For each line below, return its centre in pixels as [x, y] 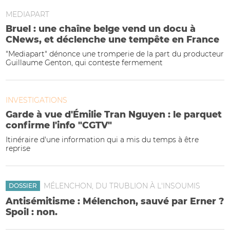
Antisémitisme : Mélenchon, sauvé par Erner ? [115, 201]
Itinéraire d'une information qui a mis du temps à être [102, 140]
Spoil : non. [32, 212]
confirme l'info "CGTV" [59, 125]
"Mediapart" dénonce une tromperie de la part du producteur [115, 54]
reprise [18, 149]
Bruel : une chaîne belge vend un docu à [101, 28]
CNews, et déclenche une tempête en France [112, 39]
